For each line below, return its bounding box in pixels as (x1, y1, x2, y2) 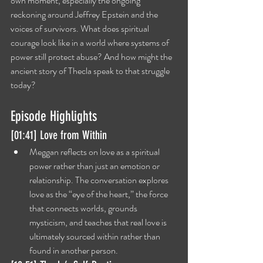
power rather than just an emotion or (29, 159, 161, 173)
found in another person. (29, 244, 118, 257)
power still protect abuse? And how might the (11, 50, 174, 63)
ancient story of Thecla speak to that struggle (11, 64, 171, 77)
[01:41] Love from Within (11, 128, 107, 142)
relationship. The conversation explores (29, 173, 170, 187)
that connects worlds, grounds (29, 201, 139, 215)
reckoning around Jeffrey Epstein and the (11, 8, 160, 21)
